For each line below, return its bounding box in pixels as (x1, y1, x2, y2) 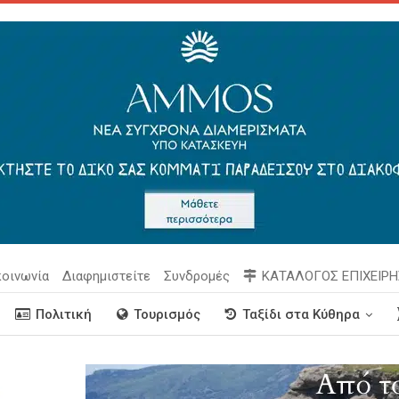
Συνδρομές (164, 268, 230, 284)
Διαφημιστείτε (62, 268, 151, 284)
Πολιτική (36, 306, 92, 322)
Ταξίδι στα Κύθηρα (242, 306, 360, 322)
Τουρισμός (134, 306, 200, 322)
